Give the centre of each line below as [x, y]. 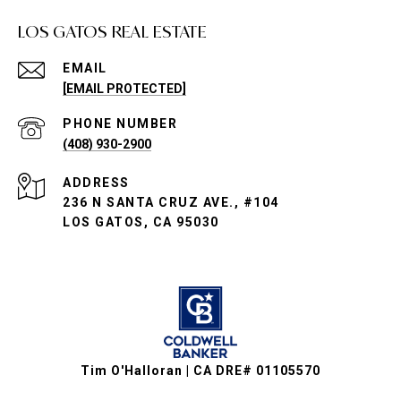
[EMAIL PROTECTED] [124, 89]
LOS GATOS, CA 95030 [141, 222]
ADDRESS [96, 183]
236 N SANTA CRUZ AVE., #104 [171, 202]
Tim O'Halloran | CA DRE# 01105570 [200, 371]
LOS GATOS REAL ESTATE [112, 31]
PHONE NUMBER [120, 124]
